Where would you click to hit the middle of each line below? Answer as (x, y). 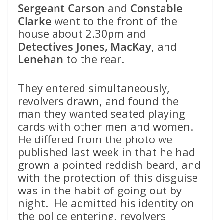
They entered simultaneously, (94, 88)
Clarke (35, 21)
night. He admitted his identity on (106, 203)
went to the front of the (114, 21)
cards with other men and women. (107, 126)
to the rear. (94, 59)
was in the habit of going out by (100, 190)
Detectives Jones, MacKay (84, 46)
